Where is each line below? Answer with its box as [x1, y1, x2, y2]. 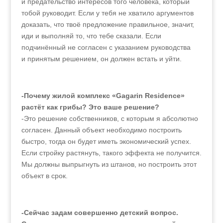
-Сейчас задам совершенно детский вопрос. [21, 209, 178, 217]
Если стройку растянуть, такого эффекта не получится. [21, 149, 202, 157]
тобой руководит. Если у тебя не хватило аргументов [21, 9, 194, 17]
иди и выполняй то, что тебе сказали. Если [21, 32, 161, 40]
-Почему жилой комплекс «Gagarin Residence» [21, 92, 185, 100]
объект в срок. [21, 172, 68, 180]
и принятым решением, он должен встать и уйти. [21, 55, 182, 63]
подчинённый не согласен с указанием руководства [21, 43, 191, 51]
